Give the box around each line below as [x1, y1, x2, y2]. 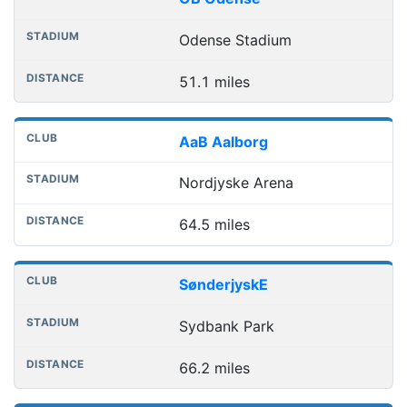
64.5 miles [178, 215, 250, 234]
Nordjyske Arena [178, 174, 293, 193]
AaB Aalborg [178, 132, 268, 151]
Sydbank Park [178, 316, 274, 335]
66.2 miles [178, 358, 250, 377]
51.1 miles [178, 72, 250, 91]
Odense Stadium [178, 31, 292, 50]
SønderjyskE [178, 275, 268, 293]
